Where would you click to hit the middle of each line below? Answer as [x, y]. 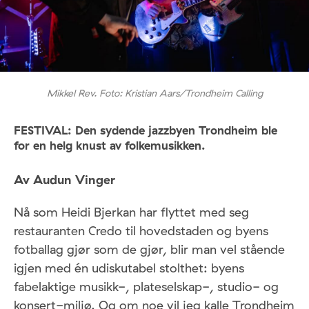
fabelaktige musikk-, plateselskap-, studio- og [146, 287]
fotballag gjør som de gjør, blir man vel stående [149, 250]
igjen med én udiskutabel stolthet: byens [129, 268]
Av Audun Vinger [64, 180]
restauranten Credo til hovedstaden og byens [141, 231]
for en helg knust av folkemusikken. [110, 145]
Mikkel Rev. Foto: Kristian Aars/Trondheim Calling [154, 93]
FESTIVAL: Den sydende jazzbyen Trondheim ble [146, 130]
